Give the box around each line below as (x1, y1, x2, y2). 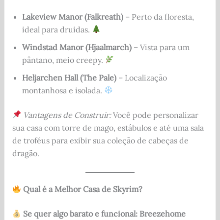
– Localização (116, 72, 167, 82)
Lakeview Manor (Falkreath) (22, 11, 123, 22)
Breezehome (139, 209, 186, 219)
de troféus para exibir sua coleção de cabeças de (12, 135, 189, 145)
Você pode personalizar (110, 110, 198, 120)
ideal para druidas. (22, 24, 92, 34)
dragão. (12, 148, 39, 158)
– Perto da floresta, (123, 11, 194, 22)
